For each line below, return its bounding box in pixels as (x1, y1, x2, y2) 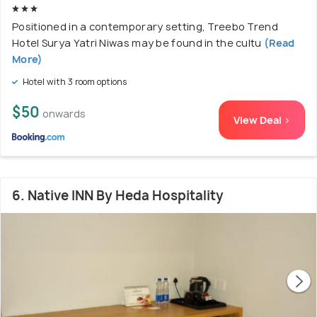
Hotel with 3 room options (21, 76, 127, 88)
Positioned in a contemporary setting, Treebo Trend (12, 20, 278, 34)
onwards (42, 107, 86, 121)
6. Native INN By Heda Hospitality (12, 187, 224, 205)
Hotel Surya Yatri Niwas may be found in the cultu (12, 36, 262, 50)
